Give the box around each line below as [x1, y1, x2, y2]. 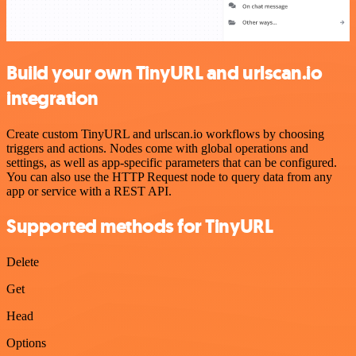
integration [6, 85, 99, 111]
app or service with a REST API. [6, 184, 172, 198]
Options [6, 336, 46, 350]
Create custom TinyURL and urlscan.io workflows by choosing [6, 126, 324, 141]
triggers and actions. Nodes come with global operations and [6, 141, 308, 155]
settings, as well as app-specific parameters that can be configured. [6, 155, 337, 169]
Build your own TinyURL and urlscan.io [6, 60, 323, 86]
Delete [6, 255, 39, 269]
